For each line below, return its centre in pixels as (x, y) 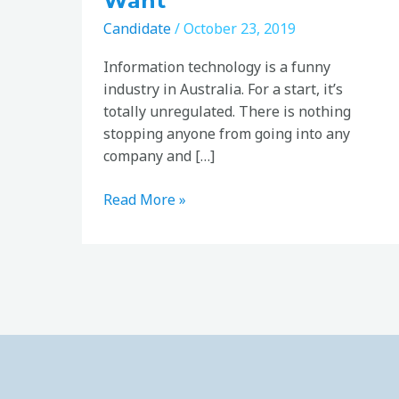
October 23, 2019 (240, 29)
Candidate (137, 29)
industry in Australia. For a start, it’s (223, 90)
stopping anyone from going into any (227, 134)
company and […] (159, 156)
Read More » (145, 200)
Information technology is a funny (217, 67)
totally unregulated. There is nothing (227, 112)
